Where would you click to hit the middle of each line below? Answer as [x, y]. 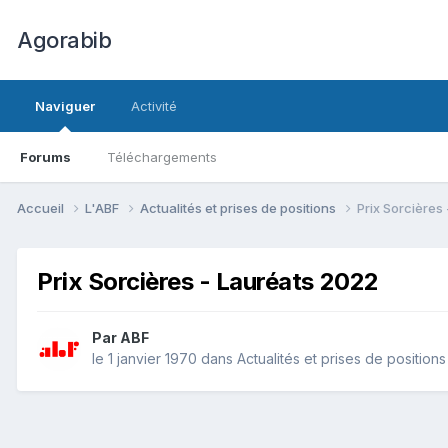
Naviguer [65, 106]
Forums [45, 157]
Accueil [42, 207]
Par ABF [120, 338]
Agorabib [64, 40]
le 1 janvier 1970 [144, 359]
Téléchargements [162, 157]
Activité [154, 106]
